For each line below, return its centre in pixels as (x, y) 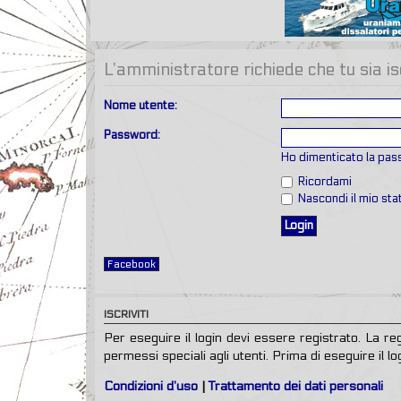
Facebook (132, 264)
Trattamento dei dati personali (296, 387)
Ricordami (324, 181)
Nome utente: (141, 105)
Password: (132, 135)
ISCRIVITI (126, 314)
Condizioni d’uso (151, 387)
